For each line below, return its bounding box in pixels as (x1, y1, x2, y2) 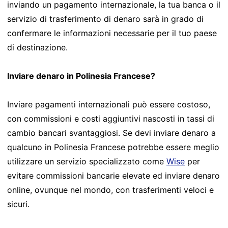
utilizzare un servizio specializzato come (7, 156, 166, 166)
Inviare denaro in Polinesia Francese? (7, 70, 155, 81)
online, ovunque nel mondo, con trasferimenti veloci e (7, 184, 214, 195)
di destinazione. (7, 42, 68, 52)
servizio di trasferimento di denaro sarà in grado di (7, 13, 204, 24)
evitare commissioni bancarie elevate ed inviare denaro (7, 170, 220, 181)
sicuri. (7, 198, 30, 209)
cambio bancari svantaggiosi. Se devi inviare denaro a (7, 127, 216, 138)
